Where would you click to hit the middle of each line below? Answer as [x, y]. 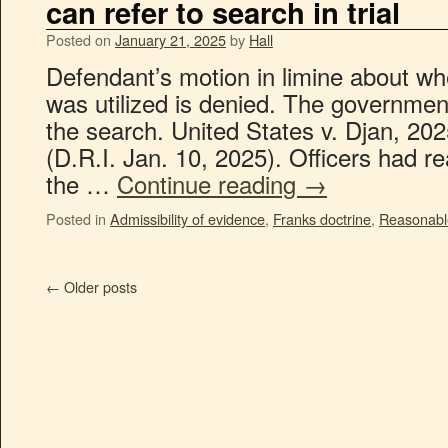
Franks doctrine [322, 218]
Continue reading [210, 183]
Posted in [76, 218]
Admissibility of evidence [187, 218]
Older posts [98, 286]
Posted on [78, 39]
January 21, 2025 [170, 39]
